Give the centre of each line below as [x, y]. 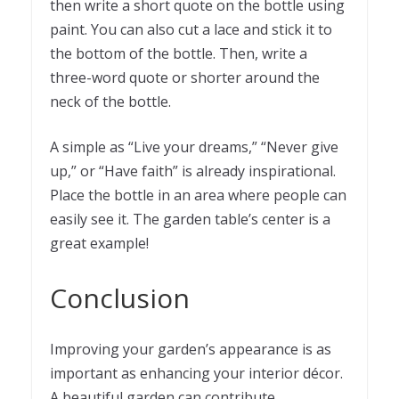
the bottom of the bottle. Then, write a [179, 54]
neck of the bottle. [110, 102]
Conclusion [120, 298]
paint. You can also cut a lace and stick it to [191, 30]
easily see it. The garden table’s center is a [190, 220]
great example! [99, 244]
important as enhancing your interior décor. [196, 374]
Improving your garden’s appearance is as [191, 350]
